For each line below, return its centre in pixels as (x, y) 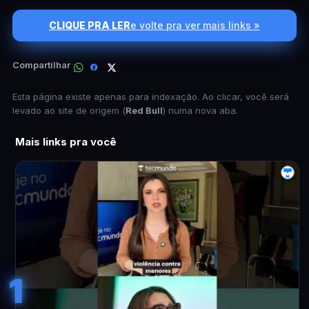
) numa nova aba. (200, 110)
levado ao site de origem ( (69, 110)
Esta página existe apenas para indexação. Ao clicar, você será (151, 97)
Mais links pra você (66, 142)
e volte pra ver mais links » (195, 25)
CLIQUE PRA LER (90, 25)
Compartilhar (41, 64)
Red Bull (144, 110)
